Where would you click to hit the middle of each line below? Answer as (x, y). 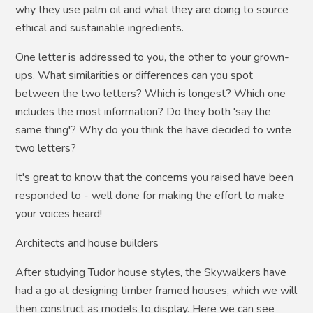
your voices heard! (59, 214)
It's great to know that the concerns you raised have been (155, 178)
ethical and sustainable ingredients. (100, 28)
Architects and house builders (87, 243)
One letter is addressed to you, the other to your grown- (153, 58)
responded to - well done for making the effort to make (150, 196)
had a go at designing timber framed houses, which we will (156, 291)
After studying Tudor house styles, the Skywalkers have (151, 273)
